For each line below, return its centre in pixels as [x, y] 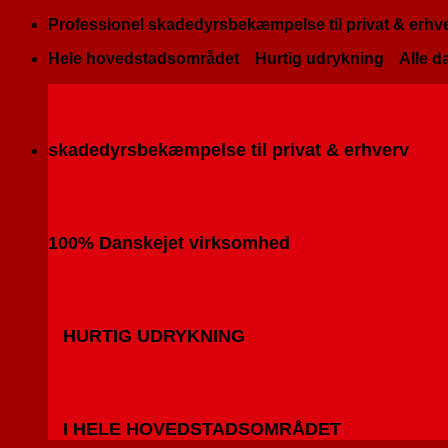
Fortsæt [34, 23]
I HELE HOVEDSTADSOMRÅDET [194, 429]
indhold [33, 59]
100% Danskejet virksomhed [169, 243]
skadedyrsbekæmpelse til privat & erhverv [228, 150]
